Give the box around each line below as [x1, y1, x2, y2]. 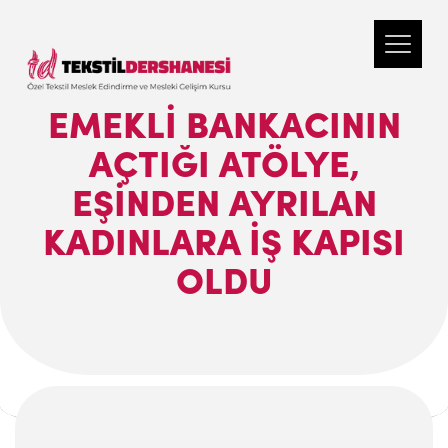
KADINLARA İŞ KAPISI [43, 228, 405, 264]
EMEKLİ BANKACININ [47, 111, 401, 147]
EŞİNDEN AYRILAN [71, 189, 377, 225]
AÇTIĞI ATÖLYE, [88, 150, 360, 186]
